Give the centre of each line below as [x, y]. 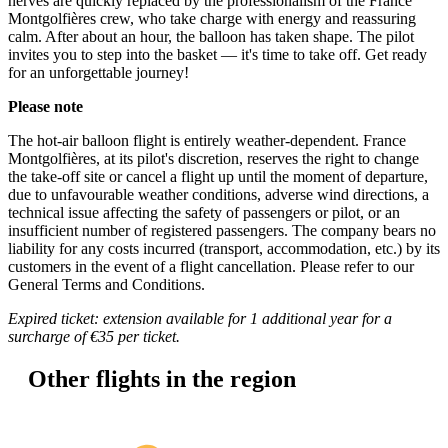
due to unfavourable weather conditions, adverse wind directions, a [218, 194]
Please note [45, 106]
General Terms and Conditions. [106, 284]
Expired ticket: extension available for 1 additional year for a [200, 318]
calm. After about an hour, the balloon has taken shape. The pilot [211, 36]
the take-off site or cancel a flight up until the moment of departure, [218, 176]
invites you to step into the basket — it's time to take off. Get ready [217, 54]
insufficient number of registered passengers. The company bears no [222, 230]
